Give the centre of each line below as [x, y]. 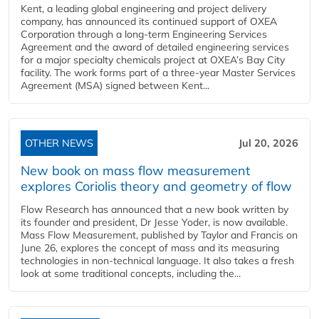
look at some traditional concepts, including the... [131, 273]
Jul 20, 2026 [268, 143]
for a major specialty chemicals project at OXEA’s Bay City [153, 60]
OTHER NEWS [59, 143]
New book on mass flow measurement [135, 171]
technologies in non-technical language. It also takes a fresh [157, 261]
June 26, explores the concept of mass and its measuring [150, 248]
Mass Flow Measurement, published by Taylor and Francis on [159, 235]
